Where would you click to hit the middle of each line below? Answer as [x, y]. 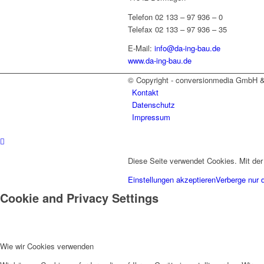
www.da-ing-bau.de [160, 60]
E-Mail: [141, 48]
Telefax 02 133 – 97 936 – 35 [177, 29]
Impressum [151, 117]
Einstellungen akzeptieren [172, 179]
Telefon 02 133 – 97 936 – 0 [175, 16]
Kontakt [145, 92]
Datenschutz [154, 104]
